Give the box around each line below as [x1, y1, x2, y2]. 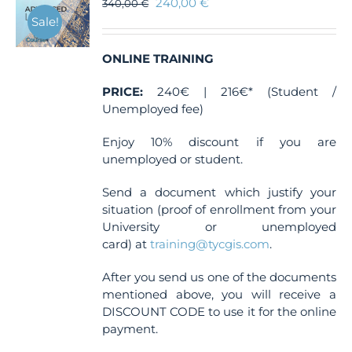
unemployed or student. [102, 152, 244, 167]
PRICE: [102, 84, 144, 99]
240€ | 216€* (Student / [143, 84, 336, 99]
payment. [102, 321, 159, 336]
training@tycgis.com [150, 236, 270, 251]
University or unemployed [102, 219, 336, 234]
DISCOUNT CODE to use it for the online [102, 304, 336, 319]
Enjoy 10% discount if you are [102, 134, 336, 149]
